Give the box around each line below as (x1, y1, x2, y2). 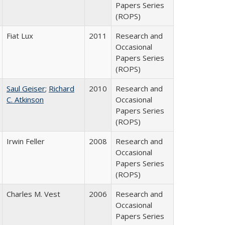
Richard (49, 83, 74, 93)
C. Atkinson (7, 94, 44, 104)
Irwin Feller (7, 136, 45, 146)
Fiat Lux (7, 31, 33, 41)
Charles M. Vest (7, 189, 60, 199)
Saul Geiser (7, 83, 45, 93)
